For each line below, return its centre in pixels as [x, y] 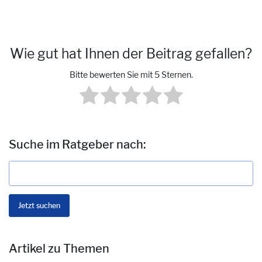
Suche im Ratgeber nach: [77, 145]
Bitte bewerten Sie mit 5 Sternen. [131, 75]
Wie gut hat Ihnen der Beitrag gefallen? [131, 54]
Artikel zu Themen [59, 249]
